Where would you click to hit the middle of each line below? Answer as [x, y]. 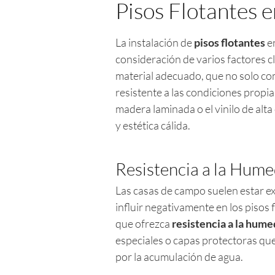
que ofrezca [144, 223]
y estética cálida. [153, 125]
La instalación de [155, 42]
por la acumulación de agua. [179, 256]
